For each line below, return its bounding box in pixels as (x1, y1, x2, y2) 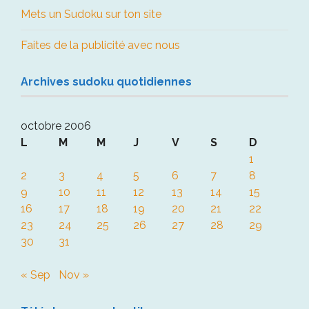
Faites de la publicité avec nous (21, 38, 180, 52)
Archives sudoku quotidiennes (21, 74, 192, 88)
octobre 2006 (21, 119, 91, 132)
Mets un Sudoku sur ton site (21, 7, 161, 21)
